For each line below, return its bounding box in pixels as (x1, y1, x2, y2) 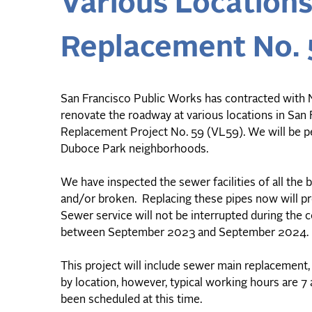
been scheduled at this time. (61, 294, 202, 306)
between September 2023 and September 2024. (61, 227, 309, 239)
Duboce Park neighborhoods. (61, 143, 211, 155)
